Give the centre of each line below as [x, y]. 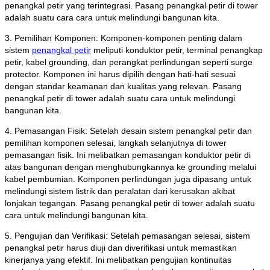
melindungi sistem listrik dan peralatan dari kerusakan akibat [120, 191]
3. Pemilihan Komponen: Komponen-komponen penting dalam [124, 38]
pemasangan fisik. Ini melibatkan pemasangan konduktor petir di [128, 155]
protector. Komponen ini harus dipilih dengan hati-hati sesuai [120, 74]
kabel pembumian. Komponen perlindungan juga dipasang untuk [128, 179]
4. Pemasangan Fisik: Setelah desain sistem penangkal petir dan [128, 130]
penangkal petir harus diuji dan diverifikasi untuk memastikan [121, 247]
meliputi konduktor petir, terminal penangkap [177, 50]
